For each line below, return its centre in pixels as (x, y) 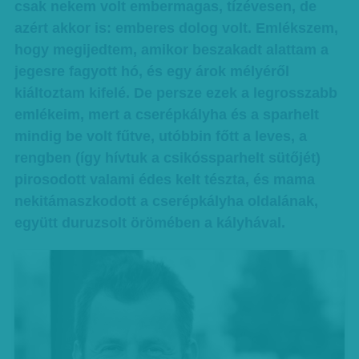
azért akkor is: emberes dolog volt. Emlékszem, (176, 28)
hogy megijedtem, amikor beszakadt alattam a (171, 50)
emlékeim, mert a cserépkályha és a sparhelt (166, 115)
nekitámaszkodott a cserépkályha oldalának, (166, 201)
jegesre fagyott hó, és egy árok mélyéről (151, 71)
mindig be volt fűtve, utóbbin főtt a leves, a (160, 136)
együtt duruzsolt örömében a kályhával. (149, 223)
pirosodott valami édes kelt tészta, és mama (164, 179)
